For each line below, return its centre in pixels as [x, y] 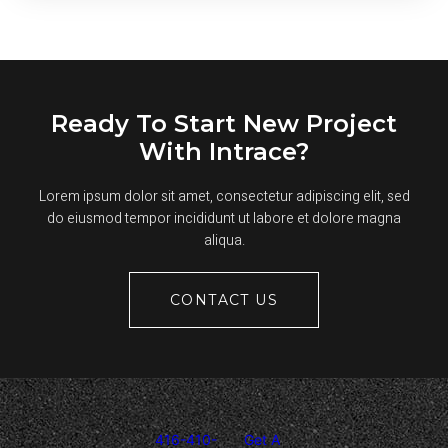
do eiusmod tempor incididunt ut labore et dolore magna [224, 218]
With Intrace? [224, 151]
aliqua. [224, 240]
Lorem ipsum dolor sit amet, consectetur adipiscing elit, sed [224, 196]
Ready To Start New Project [224, 123]
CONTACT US [224, 300]
